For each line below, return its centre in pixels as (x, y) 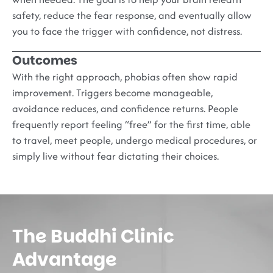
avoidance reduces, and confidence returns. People (125, 108)
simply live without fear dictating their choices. (115, 156)
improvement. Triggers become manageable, (112, 92)
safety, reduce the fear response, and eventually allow (132, 15)
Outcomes (45, 60)
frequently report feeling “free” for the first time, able (131, 124)
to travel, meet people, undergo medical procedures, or (135, 140)
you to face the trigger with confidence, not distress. (127, 31)
